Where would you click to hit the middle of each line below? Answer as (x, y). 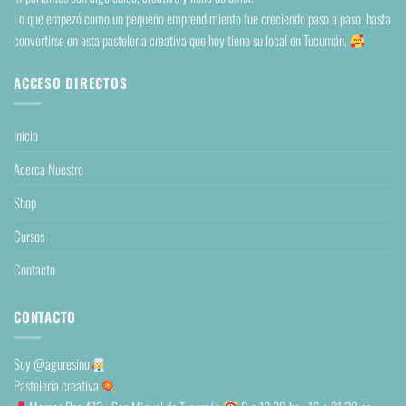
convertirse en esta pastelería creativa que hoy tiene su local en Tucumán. (182, 40)
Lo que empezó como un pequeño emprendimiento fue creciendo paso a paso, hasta (202, 19)
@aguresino (62, 364)
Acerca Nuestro (48, 168)
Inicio (26, 135)
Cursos (29, 235)
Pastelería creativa (58, 386)
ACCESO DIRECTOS (71, 82)
